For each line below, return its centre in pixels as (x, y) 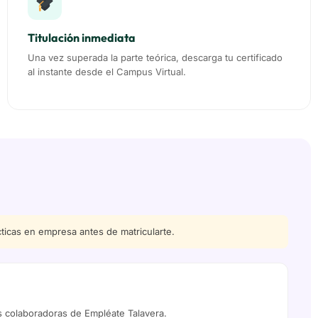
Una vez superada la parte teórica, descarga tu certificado (155, 58)
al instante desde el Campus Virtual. (107, 72)
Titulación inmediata (82, 38)
